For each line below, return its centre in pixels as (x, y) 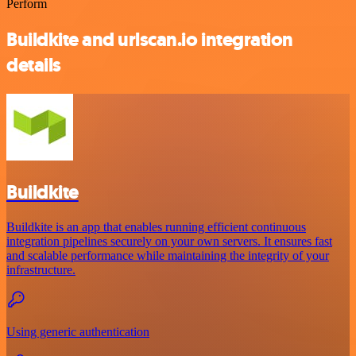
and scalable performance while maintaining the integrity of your (168, 256)
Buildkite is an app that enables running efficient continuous (156, 227)
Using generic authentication (78, 332)
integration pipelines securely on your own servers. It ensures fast (169, 242)
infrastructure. (41, 270)
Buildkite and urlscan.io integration (150, 39)
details (34, 65)
